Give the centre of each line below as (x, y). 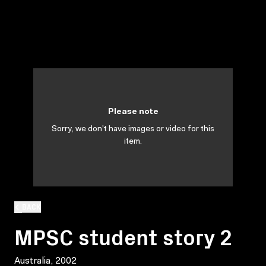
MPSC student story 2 (123, 236)
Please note (133, 112)
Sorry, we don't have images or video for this (133, 129)
